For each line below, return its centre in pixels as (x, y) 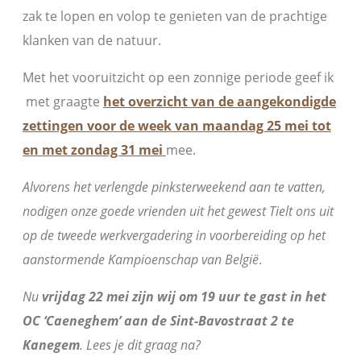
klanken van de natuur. (92, 40)
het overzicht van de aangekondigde (220, 102)
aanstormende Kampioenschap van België (141, 259)
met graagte (63, 102)
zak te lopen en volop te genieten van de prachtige (175, 16)
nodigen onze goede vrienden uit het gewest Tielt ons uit (178, 211)
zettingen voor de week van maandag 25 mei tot (177, 126)
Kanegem (51, 345)
